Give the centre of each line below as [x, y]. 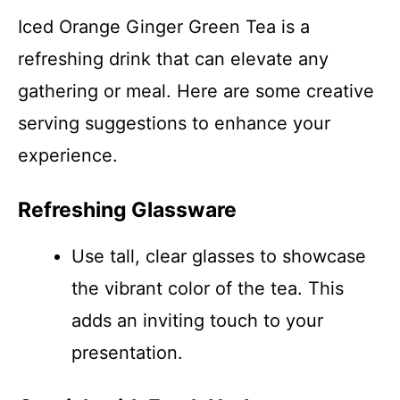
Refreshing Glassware [127, 210]
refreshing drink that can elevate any [173, 59]
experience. [68, 155]
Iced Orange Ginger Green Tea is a [164, 27]
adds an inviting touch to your [197, 321]
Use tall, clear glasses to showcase [219, 256]
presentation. [127, 353]
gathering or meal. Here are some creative [196, 91]
